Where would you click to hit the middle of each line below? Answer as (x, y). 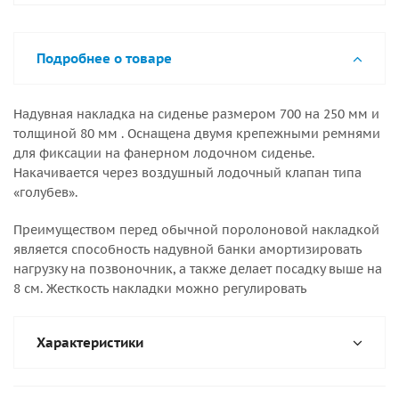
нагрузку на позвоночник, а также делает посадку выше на (198, 269)
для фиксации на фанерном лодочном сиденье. (164, 153)
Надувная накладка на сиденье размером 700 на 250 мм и (196, 114)
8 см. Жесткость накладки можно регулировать (160, 289)
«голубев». (45, 192)
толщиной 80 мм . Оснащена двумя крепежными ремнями (197, 134)
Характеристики (90, 342)
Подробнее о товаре (104, 58)
